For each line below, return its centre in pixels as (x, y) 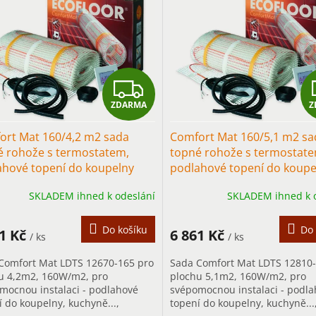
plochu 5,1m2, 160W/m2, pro (238, 276)
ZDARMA (128, 104)
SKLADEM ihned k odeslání (92, 195)
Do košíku (124, 230)
